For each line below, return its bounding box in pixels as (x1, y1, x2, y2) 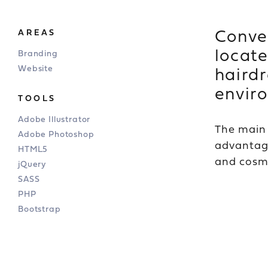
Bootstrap (18, 202, 61, 215)
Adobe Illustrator (18, 112, 91, 125)
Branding (18, 47, 58, 59)
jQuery (18, 157, 47, 170)
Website (18, 62, 53, 74)
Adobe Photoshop (18, 127, 95, 140)
